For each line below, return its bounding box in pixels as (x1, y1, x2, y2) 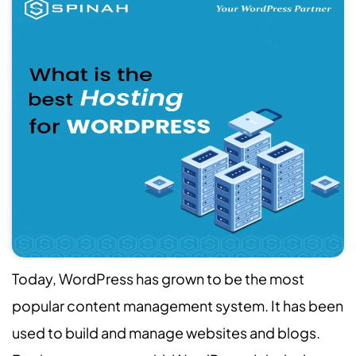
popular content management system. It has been (12, 296, 343, 315)
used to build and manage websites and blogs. (12, 323, 320, 342)
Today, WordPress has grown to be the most (12, 269, 304, 288)
